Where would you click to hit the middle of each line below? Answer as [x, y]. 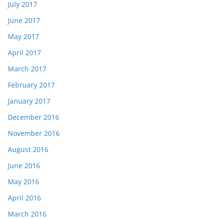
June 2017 [24, 21]
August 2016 [28, 150]
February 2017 [31, 85]
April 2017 [24, 53]
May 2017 [23, 37]
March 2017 [27, 69]
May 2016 [23, 182]
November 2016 [34, 133]
